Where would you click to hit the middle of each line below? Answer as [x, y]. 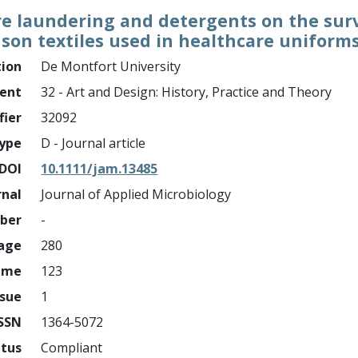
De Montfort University [111, 66]
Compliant [72, 348]
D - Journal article [93, 143]
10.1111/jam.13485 [99, 169]
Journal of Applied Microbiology [136, 194]
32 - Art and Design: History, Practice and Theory [187, 92]
